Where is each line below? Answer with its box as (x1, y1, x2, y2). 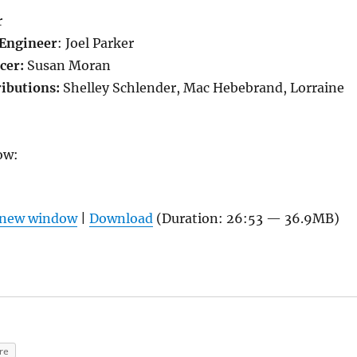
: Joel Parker (57, 35, 134, 52)
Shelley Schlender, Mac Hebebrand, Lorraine (62, 80, 344, 96)
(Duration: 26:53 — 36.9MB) (152, 210, 339, 227)
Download (88, 210, 153, 227)
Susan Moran (26, 57, 111, 74)
